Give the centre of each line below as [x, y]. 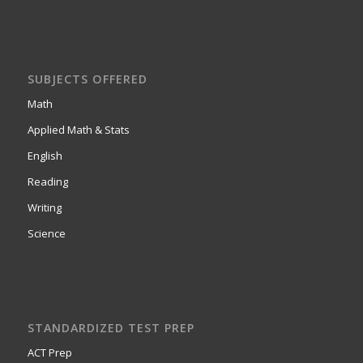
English [45, 155]
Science [46, 233]
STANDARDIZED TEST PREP [111, 327]
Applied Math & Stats [78, 129]
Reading [47, 181]
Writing [44, 207]
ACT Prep [49, 352]
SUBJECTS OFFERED [87, 79]
